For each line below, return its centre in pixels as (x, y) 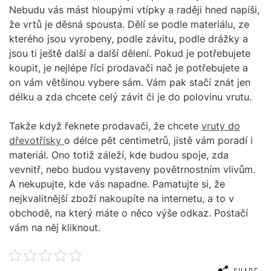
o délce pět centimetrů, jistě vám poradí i (158, 141)
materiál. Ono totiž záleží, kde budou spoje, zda (119, 155)
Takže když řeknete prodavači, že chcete (105, 126)
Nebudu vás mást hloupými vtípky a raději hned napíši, (134, 10)
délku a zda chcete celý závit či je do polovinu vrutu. (130, 97)
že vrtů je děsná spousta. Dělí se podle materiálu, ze (129, 24)
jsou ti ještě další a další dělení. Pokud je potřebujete (130, 54)
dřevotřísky (37, 141)
